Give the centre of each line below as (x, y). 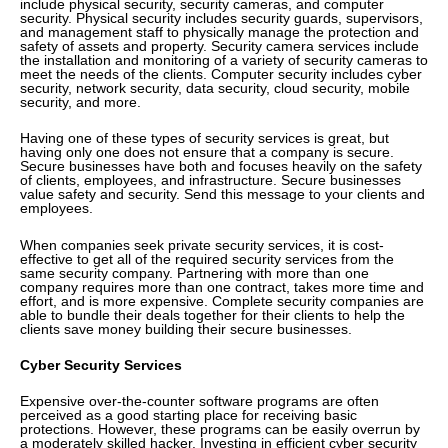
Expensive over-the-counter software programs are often (199, 401)
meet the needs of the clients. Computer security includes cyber (221, 73)
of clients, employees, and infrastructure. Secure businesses (210, 180)
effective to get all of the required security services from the (207, 258)
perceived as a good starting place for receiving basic (188, 415)
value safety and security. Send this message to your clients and (222, 194)
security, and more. (80, 101)
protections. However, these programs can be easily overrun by (220, 429)
